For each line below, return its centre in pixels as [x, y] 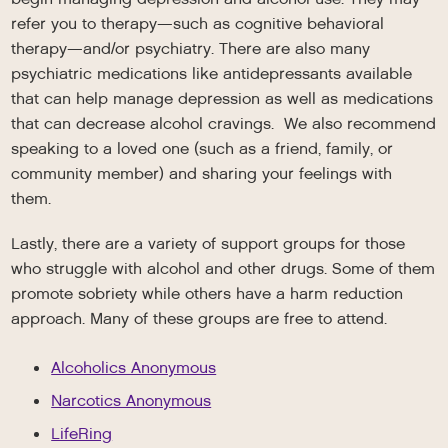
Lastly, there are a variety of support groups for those [208, 243]
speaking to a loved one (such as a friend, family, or [202, 148]
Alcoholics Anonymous [134, 367]
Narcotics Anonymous [131, 400]
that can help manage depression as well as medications [222, 98]
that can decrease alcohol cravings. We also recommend [224, 123]
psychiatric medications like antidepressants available [212, 73]
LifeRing [82, 433]
